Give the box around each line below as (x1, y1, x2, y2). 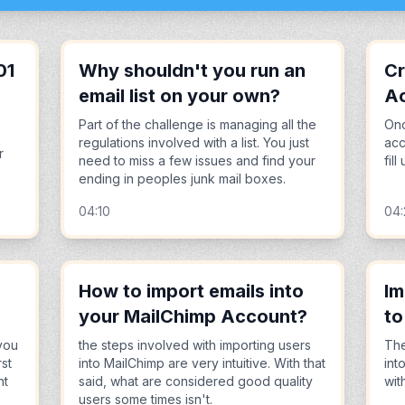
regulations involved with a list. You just (78, 135, 309, 150)
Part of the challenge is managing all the (78, 117, 316, 132)
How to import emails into (78, 280, 304, 302)
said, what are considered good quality (78, 373, 313, 389)
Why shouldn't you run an (78, 60, 306, 81)
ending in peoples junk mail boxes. (78, 171, 286, 186)
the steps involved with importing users (78, 337, 311, 353)
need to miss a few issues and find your (78, 153, 316, 168)
